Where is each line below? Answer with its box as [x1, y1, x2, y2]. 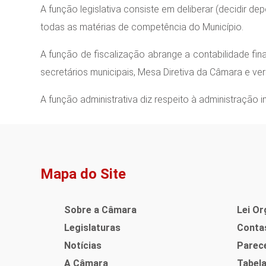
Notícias [64, 239, 102, 251]
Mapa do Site [40, 166, 126, 182]
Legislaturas [64, 221, 121, 233]
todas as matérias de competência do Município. [40, 21, 243, 33]
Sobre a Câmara [64, 204, 137, 216]
